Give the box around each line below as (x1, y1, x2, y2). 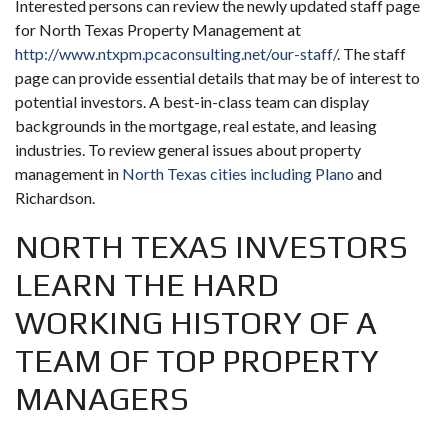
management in (15, 163, 122, 183)
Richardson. (15, 187, 95, 207)
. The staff (337, 43, 406, 63)
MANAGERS (15, 379, 189, 417)
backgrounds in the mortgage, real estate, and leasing (15, 115, 377, 135)
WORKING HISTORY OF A (15, 303, 377, 341)
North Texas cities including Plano (122, 163, 354, 183)
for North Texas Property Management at (15, 19, 301, 39)
